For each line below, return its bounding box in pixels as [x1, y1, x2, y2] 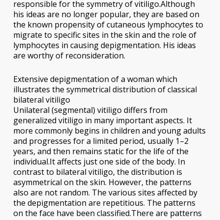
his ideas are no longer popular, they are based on [13, 8, 199, 20]
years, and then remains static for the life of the [13, 145, 189, 157]
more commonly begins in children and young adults [13, 125, 206, 136]
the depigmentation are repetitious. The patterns [13, 197, 195, 208]
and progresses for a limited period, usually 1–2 [13, 135, 189, 146]
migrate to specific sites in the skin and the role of [13, 29, 196, 40]
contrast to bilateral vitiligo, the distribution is [13, 166, 182, 177]
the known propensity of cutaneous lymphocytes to [13, 19, 203, 30]
